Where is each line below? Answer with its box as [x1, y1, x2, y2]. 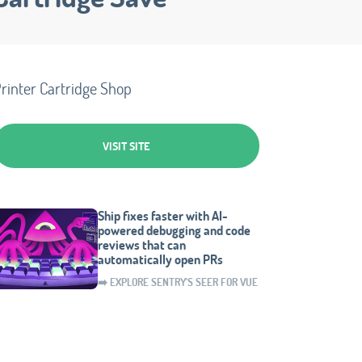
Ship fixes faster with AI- [98, 207, 228, 224]
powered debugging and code [98, 221, 250, 238]
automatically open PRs [98, 250, 223, 267]
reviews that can [98, 236, 186, 253]
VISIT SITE [103, 138, 149, 154]
